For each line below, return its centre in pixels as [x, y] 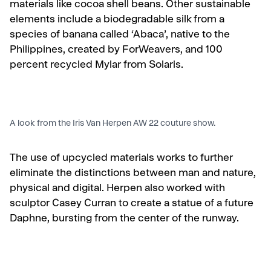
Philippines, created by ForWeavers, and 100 [116, 50]
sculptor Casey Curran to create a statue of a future [132, 204]
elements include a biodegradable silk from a [117, 20]
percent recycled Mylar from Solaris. [96, 65]
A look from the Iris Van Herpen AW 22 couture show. [113, 124]
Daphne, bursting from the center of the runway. [126, 219]
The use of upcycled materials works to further [121, 158]
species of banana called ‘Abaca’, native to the [120, 35]
